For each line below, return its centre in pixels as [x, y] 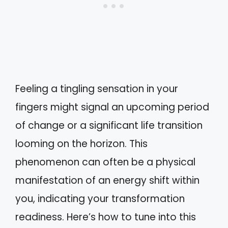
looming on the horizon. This [81, 144]
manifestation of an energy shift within [107, 181]
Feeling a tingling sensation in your [97, 89]
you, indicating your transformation [100, 199]
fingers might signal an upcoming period [112, 107]
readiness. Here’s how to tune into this [106, 217]
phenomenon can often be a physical [105, 162]
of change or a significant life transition [109, 126]
